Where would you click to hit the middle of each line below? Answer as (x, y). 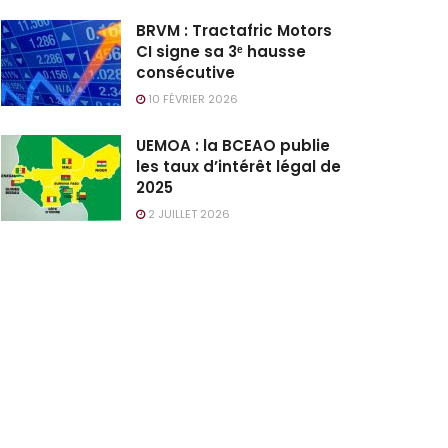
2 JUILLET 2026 (187, 213)
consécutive (185, 72)
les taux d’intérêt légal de (238, 166)
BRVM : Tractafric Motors (234, 30)
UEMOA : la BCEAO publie (233, 145)
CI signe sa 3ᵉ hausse (221, 51)
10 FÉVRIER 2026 (191, 98)
